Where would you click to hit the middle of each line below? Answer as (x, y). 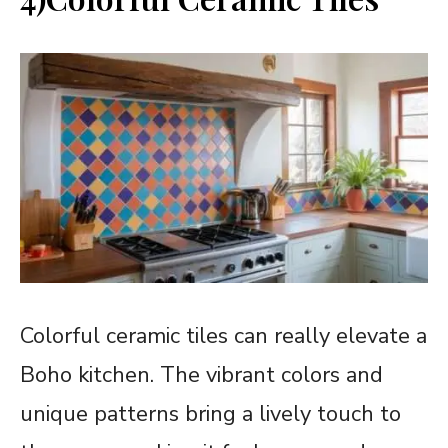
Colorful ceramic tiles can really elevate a (223, 335)
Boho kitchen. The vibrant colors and (201, 374)
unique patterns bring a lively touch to (210, 413)
